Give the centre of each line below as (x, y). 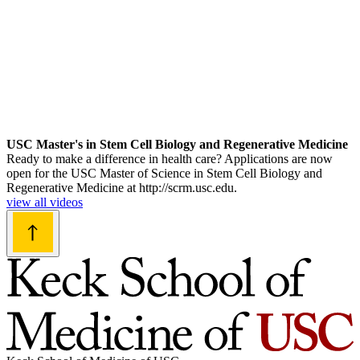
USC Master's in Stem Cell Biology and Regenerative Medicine (177, 144)
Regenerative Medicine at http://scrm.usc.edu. (122, 187)
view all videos (45, 202)
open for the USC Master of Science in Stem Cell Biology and (164, 173)
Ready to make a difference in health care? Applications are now (170, 158)
